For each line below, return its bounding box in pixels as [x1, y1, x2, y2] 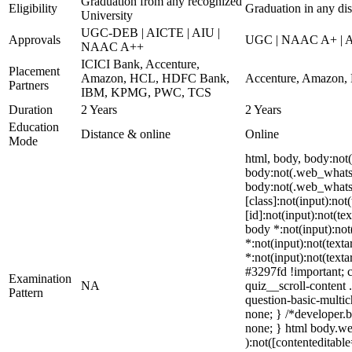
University [81, 9, 133, 22]
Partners [9, 79, 49, 92]
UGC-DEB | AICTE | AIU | [81, 26, 220, 39]
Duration [9, 103, 53, 116]
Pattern [9, 286, 43, 299]
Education [9, 120, 59, 134]
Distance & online [81, 127, 170, 141]
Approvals [9, 33, 60, 46]
